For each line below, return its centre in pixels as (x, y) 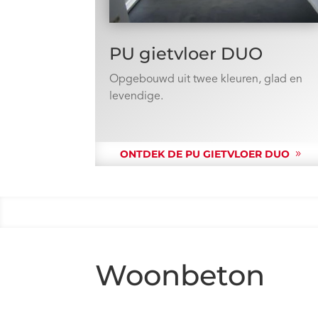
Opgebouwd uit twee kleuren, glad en (206, 79)
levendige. (137, 96)
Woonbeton (180, 275)
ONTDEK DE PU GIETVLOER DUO (205, 154)
